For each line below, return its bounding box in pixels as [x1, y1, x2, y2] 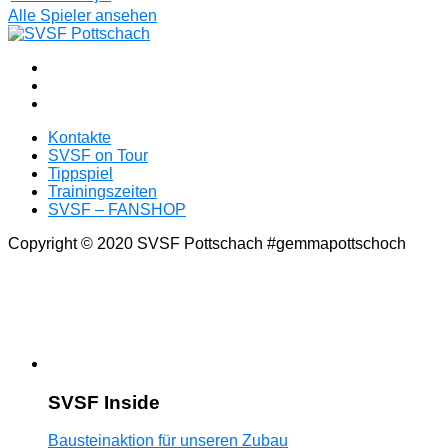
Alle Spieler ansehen [8, 6, 157, 24]
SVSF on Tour [48, 146, 148, 164]
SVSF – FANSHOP [48, 200, 186, 218]
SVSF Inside [48, 391, 160, 413]
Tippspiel [48, 164, 113, 182]
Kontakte [48, 128, 111, 146]
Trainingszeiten [48, 182, 157, 200]
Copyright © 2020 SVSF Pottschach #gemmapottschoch [8, 234, 406, 252]
